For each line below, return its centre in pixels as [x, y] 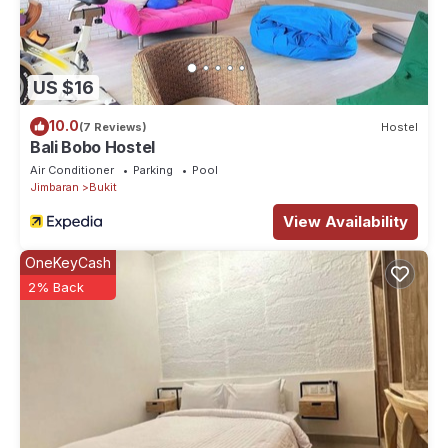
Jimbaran [54, 187]
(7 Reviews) [113, 126]
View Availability [345, 222]
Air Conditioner [72, 170]
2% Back [56, 287]
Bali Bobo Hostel [92, 147]
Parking [153, 170]
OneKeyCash [68, 263]
